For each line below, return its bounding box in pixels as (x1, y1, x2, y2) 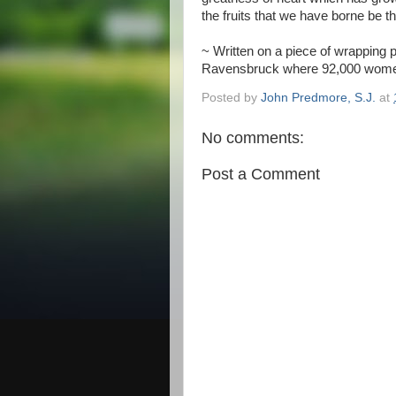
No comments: (202, 128, 304, 147)
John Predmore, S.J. (261, 90, 376, 104)
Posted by (202, 90, 261, 104)
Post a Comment (202, 164, 320, 183)
